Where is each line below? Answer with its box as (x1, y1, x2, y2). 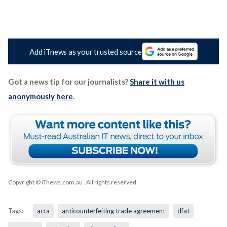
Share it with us (129, 77, 184, 87)
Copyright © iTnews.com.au (8, 178, 83, 186)
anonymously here (8, 92, 73, 101)
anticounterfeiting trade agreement (61, 207, 165, 215)
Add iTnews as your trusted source (29, 47, 142, 56)
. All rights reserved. (82, 178, 138, 186)
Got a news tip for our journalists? (8, 77, 130, 87)
